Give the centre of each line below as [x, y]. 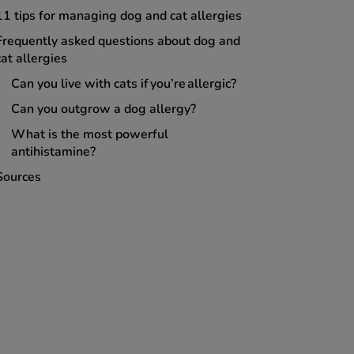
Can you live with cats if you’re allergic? [126, 84]
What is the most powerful [90, 135]
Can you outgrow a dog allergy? [106, 109]
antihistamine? [56, 152]
